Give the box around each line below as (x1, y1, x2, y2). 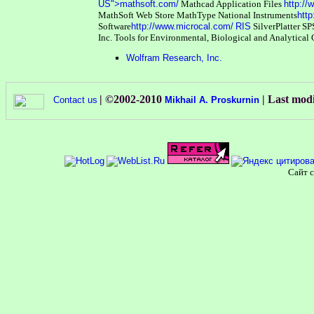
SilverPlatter (251, 21, 303, 32)
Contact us (53, 95, 97, 106)
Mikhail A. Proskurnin (165, 95, 262, 106)
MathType (175, 10, 219, 21)
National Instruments (218, 10, 298, 21)
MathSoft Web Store (98, 10, 175, 21)
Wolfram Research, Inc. (126, 53, 223, 64)
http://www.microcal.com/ (131, 21, 234, 32)
